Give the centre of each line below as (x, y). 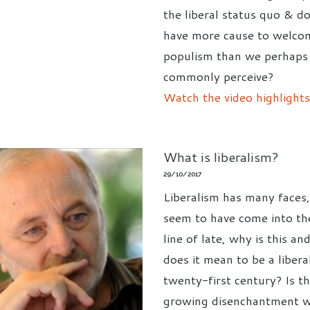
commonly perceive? (218, 76)
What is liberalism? (221, 157)
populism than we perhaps (236, 55)
